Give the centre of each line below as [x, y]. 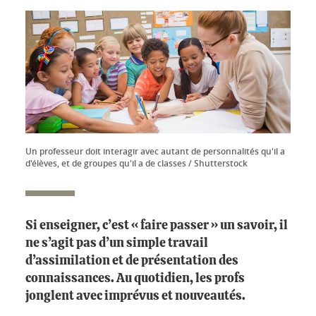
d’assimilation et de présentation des [132, 261]
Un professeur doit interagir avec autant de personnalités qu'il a [155, 152]
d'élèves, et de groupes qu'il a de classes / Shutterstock [136, 164]
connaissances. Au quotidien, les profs [135, 279]
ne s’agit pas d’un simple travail [117, 244]
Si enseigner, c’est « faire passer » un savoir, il [157, 226]
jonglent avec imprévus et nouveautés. [135, 297]
